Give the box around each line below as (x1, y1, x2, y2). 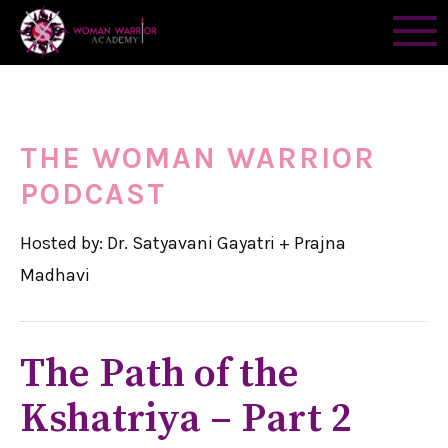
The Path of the (20, 349, 299, 399)
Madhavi (20, 264, 90, 286)
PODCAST (20, 176, 166, 212)
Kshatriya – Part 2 (20, 394, 352, 444)
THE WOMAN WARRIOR (20, 140, 376, 176)
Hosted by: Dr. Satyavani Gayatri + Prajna (20, 232, 346, 254)
